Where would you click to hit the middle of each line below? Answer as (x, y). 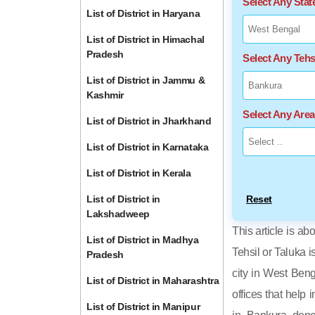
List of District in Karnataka (148, 147)
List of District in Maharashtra (153, 281)
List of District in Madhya (143, 240)
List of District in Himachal (146, 39)
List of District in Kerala (139, 173)
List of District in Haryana (143, 13)
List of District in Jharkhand (149, 121)
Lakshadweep (118, 214)
